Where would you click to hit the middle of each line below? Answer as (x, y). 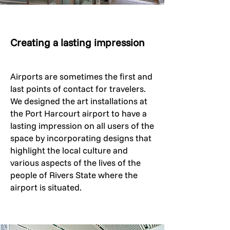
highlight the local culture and (69, 150)
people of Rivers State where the (74, 175)
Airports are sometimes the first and (81, 76)
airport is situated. (46, 187)
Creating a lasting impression (78, 42)
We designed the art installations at (79, 101)
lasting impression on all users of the (82, 126)
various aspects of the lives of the (75, 162)
